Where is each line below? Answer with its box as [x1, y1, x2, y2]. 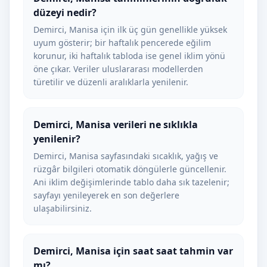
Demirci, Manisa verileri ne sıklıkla [33, 118, 198, 131]
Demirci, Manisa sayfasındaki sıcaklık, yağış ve [33, 150, 218, 162]
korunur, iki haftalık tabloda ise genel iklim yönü [33, 50, 225, 61]
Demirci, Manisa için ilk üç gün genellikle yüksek [33, 24, 227, 35]
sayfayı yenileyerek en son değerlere [33, 190, 179, 201]
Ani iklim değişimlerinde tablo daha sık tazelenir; [33, 176, 229, 188]
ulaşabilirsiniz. [33, 203, 92, 214]
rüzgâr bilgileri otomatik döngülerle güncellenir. [33, 163, 226, 175]
